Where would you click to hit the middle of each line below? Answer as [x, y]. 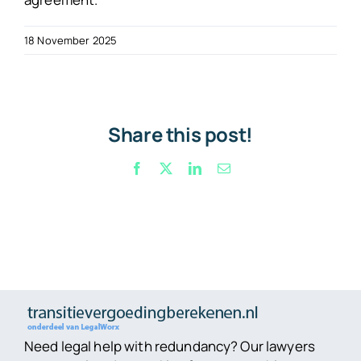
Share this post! [180, 135]
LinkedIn [225, 168]
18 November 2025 [71, 40]
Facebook [168, 168]
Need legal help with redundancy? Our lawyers [169, 346]
